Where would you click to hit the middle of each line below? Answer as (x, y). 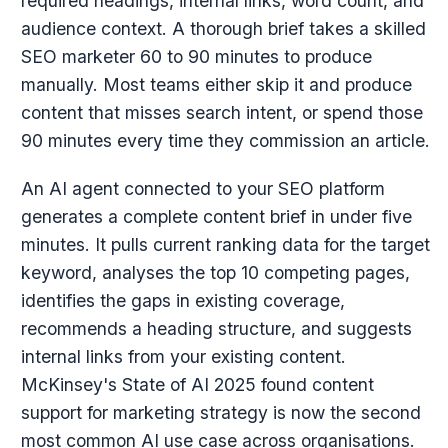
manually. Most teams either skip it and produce (216, 84)
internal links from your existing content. (183, 356)
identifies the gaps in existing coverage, (182, 300)
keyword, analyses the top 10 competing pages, (215, 272)
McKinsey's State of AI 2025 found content (197, 384)
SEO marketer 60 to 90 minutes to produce (196, 56)
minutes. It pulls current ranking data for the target (225, 244)
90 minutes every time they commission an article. (225, 140)
